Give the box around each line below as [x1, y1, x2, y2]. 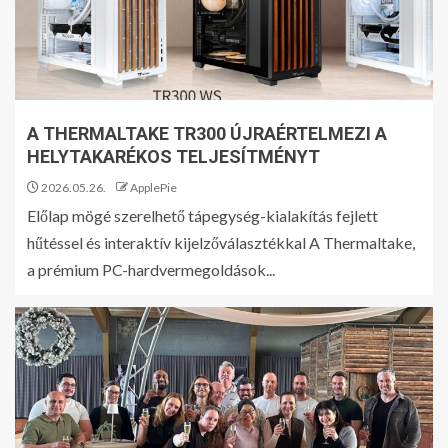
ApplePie [130, 180, 177, 195]
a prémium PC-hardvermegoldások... [27, 260, 275, 279]
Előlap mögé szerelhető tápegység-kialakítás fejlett [27, 206, 378, 225]
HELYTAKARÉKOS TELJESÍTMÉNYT [27, 146, 320, 167]
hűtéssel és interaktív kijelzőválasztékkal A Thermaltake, [27, 233, 415, 252]
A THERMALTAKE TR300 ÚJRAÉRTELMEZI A [27, 123, 387, 144]
